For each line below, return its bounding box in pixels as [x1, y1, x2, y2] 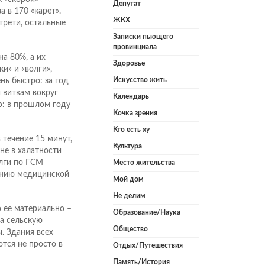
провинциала [113, 43, 157, 51]
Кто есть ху [113, 126, 150, 134]
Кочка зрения [113, 109, 157, 117]
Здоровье [113, 60, 145, 67]
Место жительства [113, 159, 175, 167]
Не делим [113, 192, 146, 200]
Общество [113, 225, 148, 233]
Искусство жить [113, 76, 167, 84]
